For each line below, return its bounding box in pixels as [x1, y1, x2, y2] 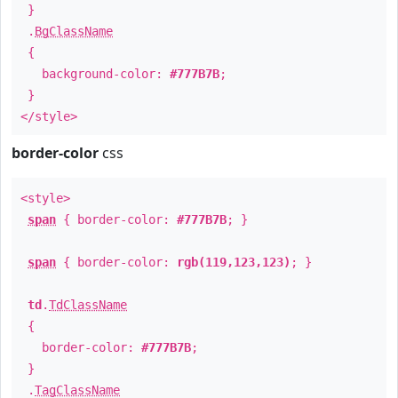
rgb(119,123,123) [177, 255, 291, 269]
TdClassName [49, 298, 127, 312]
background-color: [20, 67, 170, 81]
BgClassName [35, 24, 113, 38]
